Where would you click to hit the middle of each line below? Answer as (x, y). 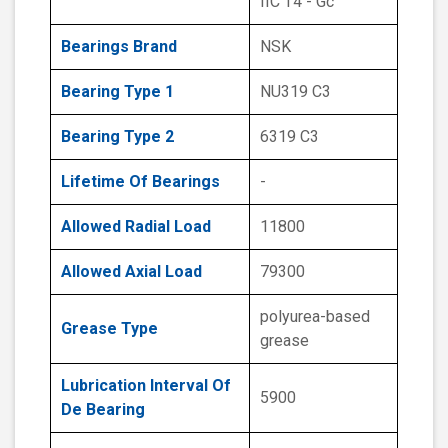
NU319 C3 (295, 92)
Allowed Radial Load (136, 227)
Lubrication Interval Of (146, 386)
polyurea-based (315, 317)
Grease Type (109, 329)
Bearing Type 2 (117, 137)
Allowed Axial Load (131, 272)
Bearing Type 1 (117, 92)
